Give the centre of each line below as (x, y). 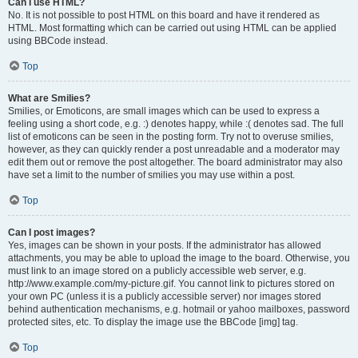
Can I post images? (52, 233)
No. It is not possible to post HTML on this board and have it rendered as (164, 15)
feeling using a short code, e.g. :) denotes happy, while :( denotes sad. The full (176, 124)
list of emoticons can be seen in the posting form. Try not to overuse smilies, (171, 137)
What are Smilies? (49, 98)
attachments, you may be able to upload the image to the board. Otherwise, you (179, 258)
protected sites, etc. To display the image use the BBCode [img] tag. (153, 322)
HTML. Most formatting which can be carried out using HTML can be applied (172, 28)
